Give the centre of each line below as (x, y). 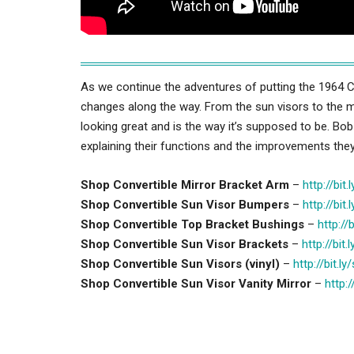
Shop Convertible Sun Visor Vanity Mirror (196, 283)
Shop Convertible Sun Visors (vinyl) (180, 264)
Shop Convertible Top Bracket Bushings (192, 224)
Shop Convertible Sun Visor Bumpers (185, 204)
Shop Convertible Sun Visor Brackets (185, 244)
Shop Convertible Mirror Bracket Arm (185, 185)
